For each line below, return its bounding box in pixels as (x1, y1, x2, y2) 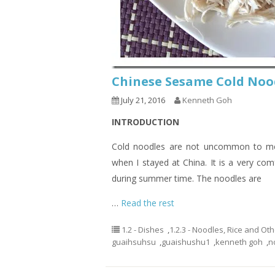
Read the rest (121, 197, 174, 209)
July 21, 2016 (119, 95, 165, 106)
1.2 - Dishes (122, 224, 164, 235)
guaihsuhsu (112, 236, 156, 247)
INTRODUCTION (112, 116, 179, 128)
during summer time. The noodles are (112, 172, 261, 184)
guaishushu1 (161, 236, 210, 247)
